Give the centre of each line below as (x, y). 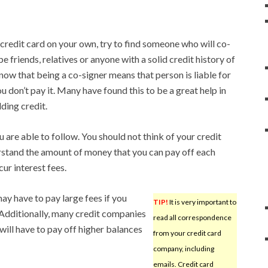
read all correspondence (192, 217)
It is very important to (202, 202)
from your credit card (187, 233)
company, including (183, 248)
